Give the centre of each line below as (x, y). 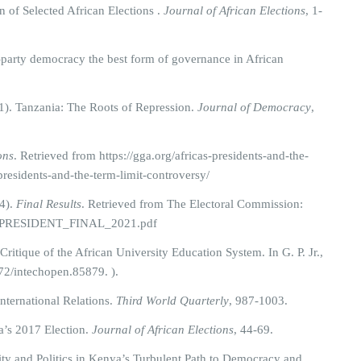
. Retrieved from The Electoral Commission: (192, 204)
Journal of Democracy (254, 107)
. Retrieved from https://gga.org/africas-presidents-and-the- (161, 156)
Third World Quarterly (172, 301)
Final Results (49, 204)
